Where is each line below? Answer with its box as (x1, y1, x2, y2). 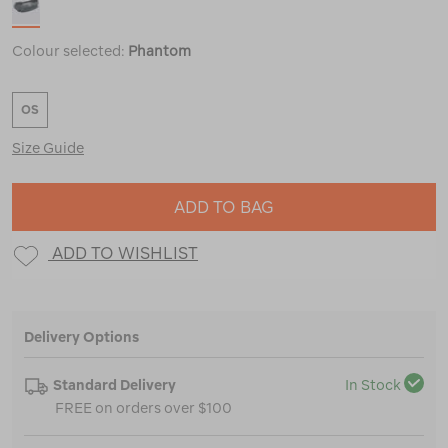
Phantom (128, 43, 191, 60)
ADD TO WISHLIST (52, 243, 198, 262)
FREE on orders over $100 (55, 400, 232, 417)
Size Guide (12, 140, 84, 157)
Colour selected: (12, 43, 128, 60)
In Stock (345, 377, 401, 394)
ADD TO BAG (174, 198, 274, 217)
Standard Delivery (53, 377, 176, 394)
